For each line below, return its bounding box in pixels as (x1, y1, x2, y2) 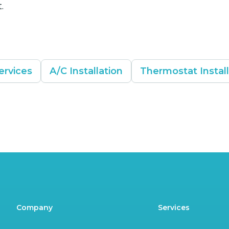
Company (16, 202, 53, 212)
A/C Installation (50, 65, 123, 77)
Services (158, 202, 190, 212)
